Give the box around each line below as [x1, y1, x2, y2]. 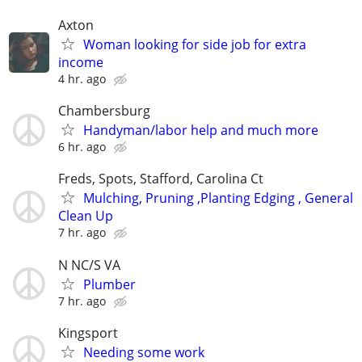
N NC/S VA [58, 255, 120, 274]
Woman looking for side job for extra [83, 35, 306, 53]
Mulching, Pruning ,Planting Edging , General [83, 189, 353, 208]
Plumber [83, 275, 136, 293]
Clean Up [58, 207, 113, 225]
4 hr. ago [58, 70, 106, 86]
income [58, 53, 103, 71]
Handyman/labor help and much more [83, 121, 318, 140]
